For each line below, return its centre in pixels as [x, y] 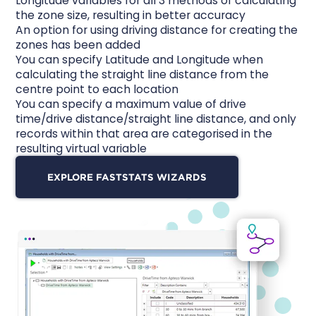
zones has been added [78, 44]
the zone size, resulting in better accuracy [131, 15]
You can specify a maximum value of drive [131, 104]
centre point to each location [97, 89]
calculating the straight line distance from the [142, 74]
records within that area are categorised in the [144, 133]
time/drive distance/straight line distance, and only [156, 119]
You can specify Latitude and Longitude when [140, 59]
